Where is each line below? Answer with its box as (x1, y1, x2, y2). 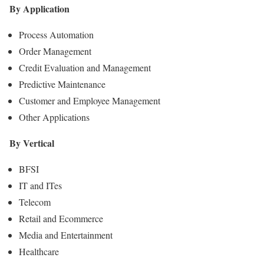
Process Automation (19, 28, 94, 41)
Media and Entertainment (19, 228, 113, 241)
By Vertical (9, 136, 54, 150)
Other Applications (19, 110, 90, 123)
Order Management (19, 44, 91, 57)
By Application (9, 1, 70, 15)
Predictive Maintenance (19, 77, 105, 90)
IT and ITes (19, 179, 62, 192)
